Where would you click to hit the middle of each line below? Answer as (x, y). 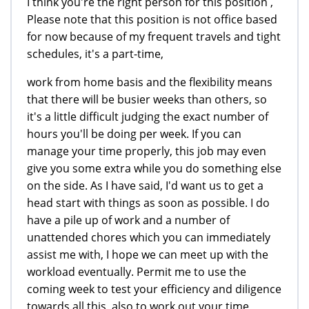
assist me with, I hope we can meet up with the (148, 254)
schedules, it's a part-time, (95, 53)
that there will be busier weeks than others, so (147, 99)
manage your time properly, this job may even (147, 151)
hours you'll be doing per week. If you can (134, 133)
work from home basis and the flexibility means (150, 82)
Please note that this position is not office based (152, 19)
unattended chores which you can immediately (149, 237)
